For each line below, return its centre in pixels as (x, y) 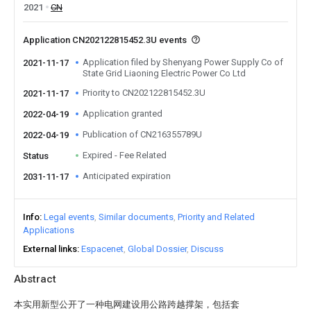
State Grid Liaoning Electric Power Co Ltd (164, 73)
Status (36, 156)
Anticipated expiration (127, 176)
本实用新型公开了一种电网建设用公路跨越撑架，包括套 (127, 304)
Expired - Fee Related (125, 155)
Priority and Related (216, 217)
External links (50, 249)
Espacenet (102, 249)
